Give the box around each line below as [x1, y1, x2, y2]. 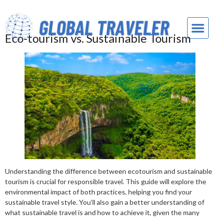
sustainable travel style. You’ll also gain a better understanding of [5, 198, 204, 207]
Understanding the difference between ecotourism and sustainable [5, 167, 212, 176]
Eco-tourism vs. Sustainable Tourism [5, 30, 191, 45]
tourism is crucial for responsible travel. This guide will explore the [5, 177, 206, 186]
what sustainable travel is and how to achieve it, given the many [5, 208, 199, 217]
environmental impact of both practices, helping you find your [5, 188, 192, 196]
